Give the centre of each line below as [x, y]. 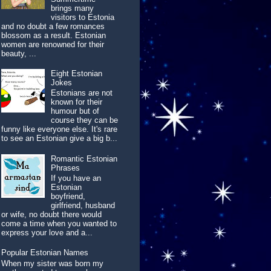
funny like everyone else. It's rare [60, 129]
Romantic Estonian [84, 158]
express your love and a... [47, 233]
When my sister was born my [53, 264]
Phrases [66, 168]
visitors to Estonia [83, 17]
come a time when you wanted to [59, 224]
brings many [73, 8]
